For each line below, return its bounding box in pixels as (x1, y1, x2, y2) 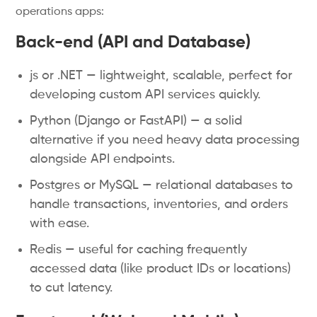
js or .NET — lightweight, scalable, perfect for (30, 69, 293, 82)
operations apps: (16, 6, 105, 18)
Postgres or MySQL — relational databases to (30, 179, 294, 192)
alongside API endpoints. (30, 153, 175, 166)
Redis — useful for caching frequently (30, 243, 248, 256)
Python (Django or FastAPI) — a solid (30, 115, 243, 127)
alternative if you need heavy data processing (30, 134, 300, 146)
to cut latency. (30, 282, 113, 294)
